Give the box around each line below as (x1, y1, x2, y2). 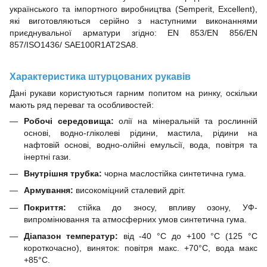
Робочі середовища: (24, 116, 114, 126)
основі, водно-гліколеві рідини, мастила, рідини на (24, 128, 257, 138)
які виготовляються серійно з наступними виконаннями (10, 15, 257, 26)
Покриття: (24, 202, 66, 212)
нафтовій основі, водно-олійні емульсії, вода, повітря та (24, 139, 257, 150)
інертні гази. (24, 151, 71, 162)
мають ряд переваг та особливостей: (10, 100, 154, 110)
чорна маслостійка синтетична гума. (102, 168, 246, 178)
